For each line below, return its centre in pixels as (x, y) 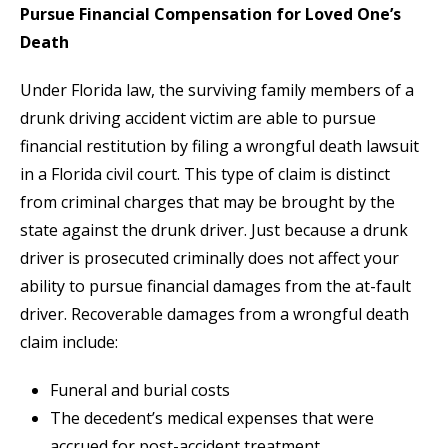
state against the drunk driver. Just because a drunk (214, 230)
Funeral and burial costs (140, 390)
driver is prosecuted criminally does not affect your (209, 258)
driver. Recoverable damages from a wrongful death (214, 314)
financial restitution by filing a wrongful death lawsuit (219, 146)
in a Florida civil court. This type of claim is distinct (205, 174)
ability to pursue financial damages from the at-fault (215, 286)
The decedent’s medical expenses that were (212, 418)
